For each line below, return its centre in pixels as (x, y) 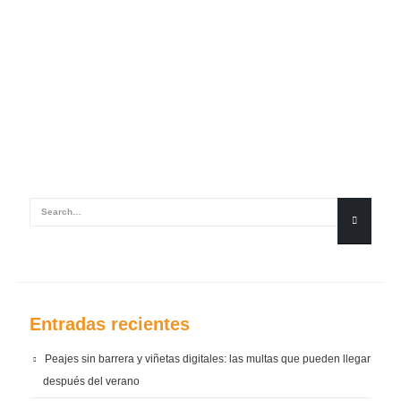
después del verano (91, 381)
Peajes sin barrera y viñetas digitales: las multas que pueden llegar (208, 358)
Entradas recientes (110, 324)
